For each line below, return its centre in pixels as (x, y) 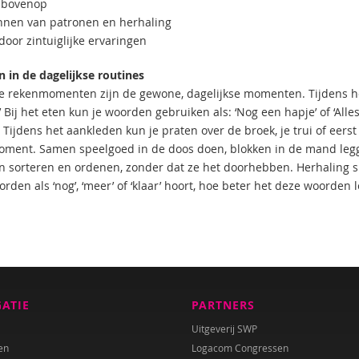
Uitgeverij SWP (224, 329)
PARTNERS (223, 305)
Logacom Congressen (240, 348)
